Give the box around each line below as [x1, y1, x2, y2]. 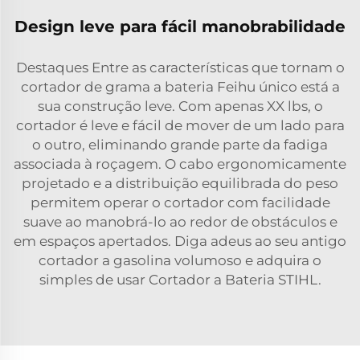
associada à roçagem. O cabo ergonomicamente [14, 156, 346, 172]
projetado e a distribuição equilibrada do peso [22, 175, 338, 191]
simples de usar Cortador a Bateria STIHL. [39, 272, 321, 288]
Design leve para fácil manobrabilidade [14, 17, 346, 36]
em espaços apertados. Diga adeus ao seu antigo [14, 233, 346, 249]
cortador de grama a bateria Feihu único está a [20, 79, 340, 95]
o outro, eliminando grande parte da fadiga [32, 137, 328, 153]
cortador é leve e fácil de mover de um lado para [15, 117, 345, 133]
